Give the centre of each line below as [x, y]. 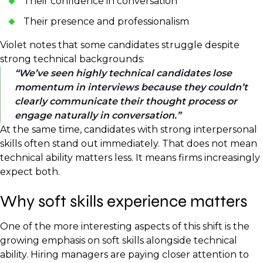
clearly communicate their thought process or [126, 101]
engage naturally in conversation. [96, 115]
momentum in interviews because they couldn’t [131, 87]
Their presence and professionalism [109, 21]
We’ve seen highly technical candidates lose [125, 73]
